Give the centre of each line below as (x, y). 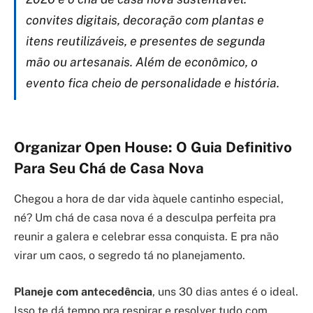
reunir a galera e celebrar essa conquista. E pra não (146, 237)
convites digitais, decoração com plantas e (145, 20)
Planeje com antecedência (83, 291)
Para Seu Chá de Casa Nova (109, 168)
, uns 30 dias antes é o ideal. (225, 291)
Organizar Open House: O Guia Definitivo (153, 147)
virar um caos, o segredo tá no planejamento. (130, 256)
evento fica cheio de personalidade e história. (153, 83)
